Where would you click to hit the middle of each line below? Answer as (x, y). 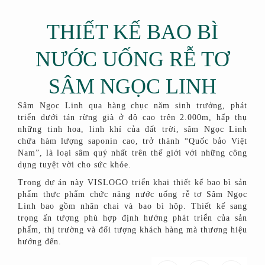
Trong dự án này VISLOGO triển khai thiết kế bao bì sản (132, 183)
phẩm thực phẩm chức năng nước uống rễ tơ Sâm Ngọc (132, 195)
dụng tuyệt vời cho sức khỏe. (75, 165)
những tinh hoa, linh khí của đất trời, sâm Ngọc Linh (132, 130)
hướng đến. (40, 242)
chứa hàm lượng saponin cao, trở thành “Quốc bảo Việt (132, 141)
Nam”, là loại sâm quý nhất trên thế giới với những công (132, 153)
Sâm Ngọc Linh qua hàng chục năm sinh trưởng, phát (132, 106)
